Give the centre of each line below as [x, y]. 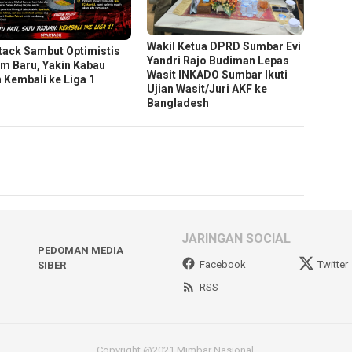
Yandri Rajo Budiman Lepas [218, 60]
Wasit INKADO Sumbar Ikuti [218, 74]
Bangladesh [178, 103]
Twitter [333, 264]
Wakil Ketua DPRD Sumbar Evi [224, 46]
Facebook [223, 264]
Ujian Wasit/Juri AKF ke [207, 88]
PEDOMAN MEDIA [80, 250]
